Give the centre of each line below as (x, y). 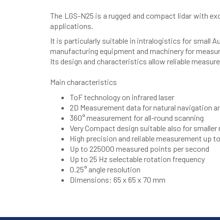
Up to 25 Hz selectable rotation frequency (137, 159)
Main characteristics (83, 82)
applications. (72, 26)
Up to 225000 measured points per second (139, 148)
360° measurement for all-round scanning (137, 117)
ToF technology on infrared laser (122, 97)
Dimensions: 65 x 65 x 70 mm (118, 179)
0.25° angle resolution (105, 169)
